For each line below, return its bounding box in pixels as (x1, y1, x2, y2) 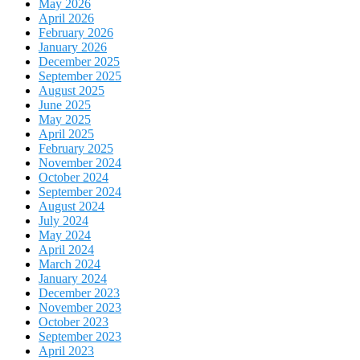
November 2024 (39, 155, 121, 170)
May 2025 (39, 112, 91, 126)
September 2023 (39, 329, 121, 343)
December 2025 (39, 54, 120, 68)
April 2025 (39, 126, 94, 141)
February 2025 (39, 141, 113, 155)
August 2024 (39, 198, 104, 213)
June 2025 (39, 97, 91, 112)
